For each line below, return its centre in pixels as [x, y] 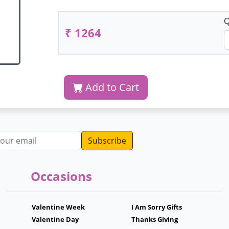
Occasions [61, 176]
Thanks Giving [155, 219]
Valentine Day [55, 219]
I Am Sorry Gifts [157, 207]
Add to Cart [111, 87]
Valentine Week [58, 207]
